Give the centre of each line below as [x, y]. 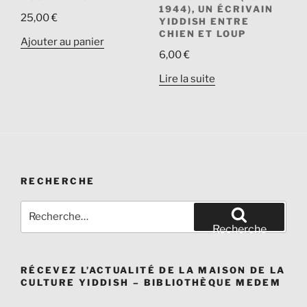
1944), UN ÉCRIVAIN [216, 9]
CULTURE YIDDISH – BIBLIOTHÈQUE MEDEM [151, 282]
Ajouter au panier [62, 41]
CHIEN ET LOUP [202, 33]
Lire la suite [187, 78]
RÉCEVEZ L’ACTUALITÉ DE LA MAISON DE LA [153, 270]
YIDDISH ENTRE [204, 21]
